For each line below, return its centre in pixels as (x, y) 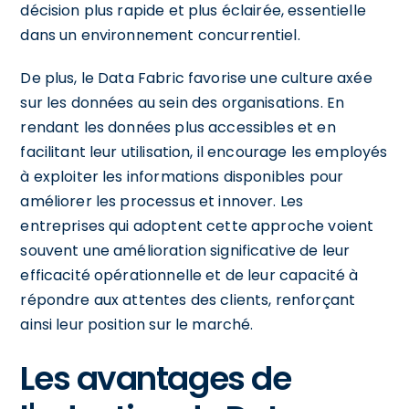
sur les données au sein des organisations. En (183, 102)
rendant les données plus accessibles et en (178, 127)
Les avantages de (156, 378)
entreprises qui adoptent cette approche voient (197, 225)
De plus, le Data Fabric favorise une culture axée (196, 78)
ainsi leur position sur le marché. (137, 324)
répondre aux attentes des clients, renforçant (188, 299)
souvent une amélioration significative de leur (185, 250)
